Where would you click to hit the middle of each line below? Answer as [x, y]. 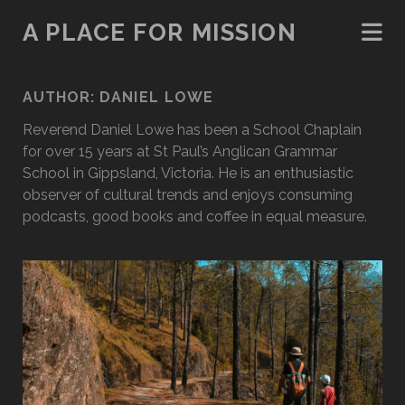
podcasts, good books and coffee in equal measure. [194, 217]
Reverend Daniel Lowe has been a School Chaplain [192, 130]
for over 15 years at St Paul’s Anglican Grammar [179, 151]
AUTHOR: [61, 97]
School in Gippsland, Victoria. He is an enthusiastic [188, 173]
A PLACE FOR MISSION [160, 33]
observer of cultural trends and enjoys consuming [187, 195]
